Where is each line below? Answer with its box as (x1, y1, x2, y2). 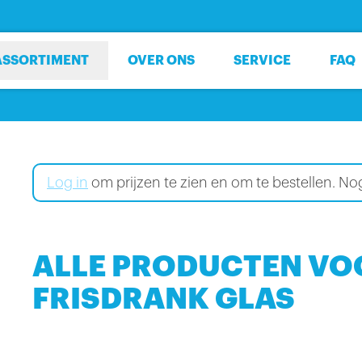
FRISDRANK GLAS (32, 284, 295, 314)
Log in (47, 175, 88, 190)
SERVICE (234, 54, 291, 67)
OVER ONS (128, 54, 195, 67)
